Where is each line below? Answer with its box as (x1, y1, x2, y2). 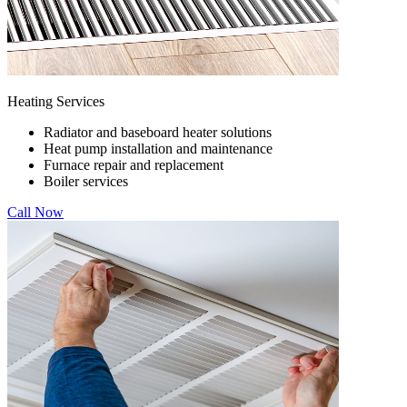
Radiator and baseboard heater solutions (44, 124, 272, 140)
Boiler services (44, 173, 128, 189)
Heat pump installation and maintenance (44, 140, 273, 156)
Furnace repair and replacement (44, 156, 223, 173)
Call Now (7, 203, 64, 220)
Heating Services (7, 93, 104, 109)
